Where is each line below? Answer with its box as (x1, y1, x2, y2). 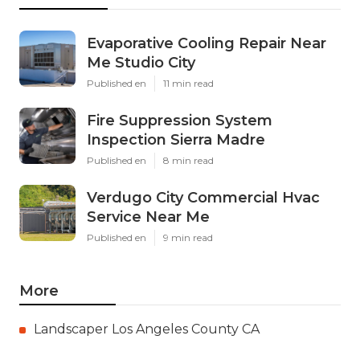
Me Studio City (87, 54, 195, 72)
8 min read (163, 154, 214, 167)
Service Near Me (87, 208, 210, 227)
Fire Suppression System (87, 112, 272, 130)
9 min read (163, 231, 213, 244)
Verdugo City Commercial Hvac (87, 189, 320, 207)
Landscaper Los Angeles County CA (34, 321, 260, 337)
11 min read (163, 77, 214, 90)
